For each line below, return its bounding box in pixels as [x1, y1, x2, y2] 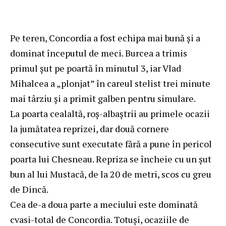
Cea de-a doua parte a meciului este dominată [10, 198, 198, 210]
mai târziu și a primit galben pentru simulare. [10, 92, 196, 104]
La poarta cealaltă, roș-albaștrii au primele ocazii [10, 107, 210, 120]
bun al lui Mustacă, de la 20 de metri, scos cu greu [10, 167, 211, 180]
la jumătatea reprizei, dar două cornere [10, 122, 169, 135]
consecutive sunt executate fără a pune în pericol [10, 137, 212, 150]
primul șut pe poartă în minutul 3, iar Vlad [10, 62, 181, 74]
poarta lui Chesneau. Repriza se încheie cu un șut [10, 152, 211, 165]
